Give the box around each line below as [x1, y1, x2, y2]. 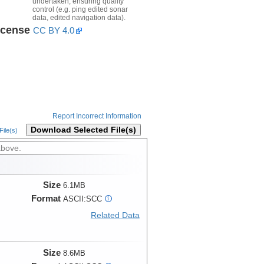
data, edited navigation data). [32, 13, 126, 22]
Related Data [90, 211, 140, 220]
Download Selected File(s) [30, 126, 136, 135]
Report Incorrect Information [52, 112, 141, 121]
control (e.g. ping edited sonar [32, 5, 128, 14]
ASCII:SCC [62, 194, 102, 204]
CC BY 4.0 [32, 25, 74, 35]
